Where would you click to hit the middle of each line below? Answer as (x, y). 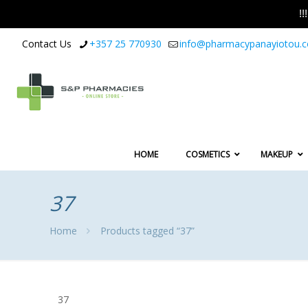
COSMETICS (208, 155)
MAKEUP (277, 155)
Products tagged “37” (147, 231)
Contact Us (47, 44)
